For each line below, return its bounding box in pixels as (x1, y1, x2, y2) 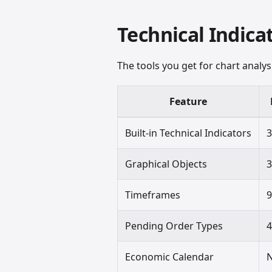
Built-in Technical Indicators (125, 126, 252, 140)
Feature (169, 94, 208, 108)
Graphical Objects (125, 157, 208, 171)
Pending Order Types (125, 219, 223, 233)
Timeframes (125, 188, 181, 202)
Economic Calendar (125, 250, 214, 263)
